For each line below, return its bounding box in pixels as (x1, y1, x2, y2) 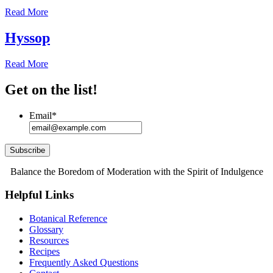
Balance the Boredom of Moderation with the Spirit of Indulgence (10, 166, 263, 177)
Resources (29, 235, 69, 246)
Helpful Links (5, 188, 74, 202)
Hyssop (5, 29, 50, 46)
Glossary (29, 224, 63, 235)
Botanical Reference (29, 213, 107, 224)
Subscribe (10, 145, 45, 155)
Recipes (29, 246, 60, 257)
